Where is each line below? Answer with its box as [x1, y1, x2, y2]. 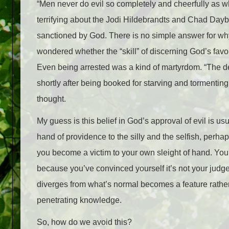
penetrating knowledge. [37, 196, 124, 205]
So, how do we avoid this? [37, 218, 132, 227]
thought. [37, 95, 66, 104]
